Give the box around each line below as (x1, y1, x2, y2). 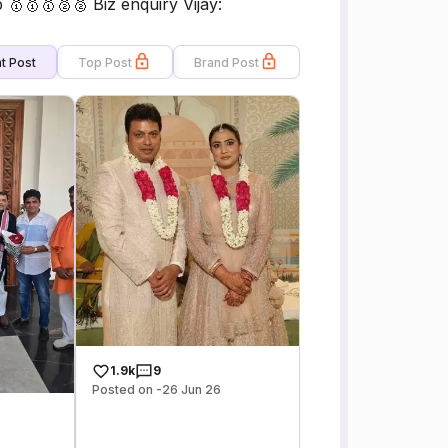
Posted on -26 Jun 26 (92, 381, 222, 397)
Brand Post (194, 54, 259, 70)
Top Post (78, 54, 132, 70)
